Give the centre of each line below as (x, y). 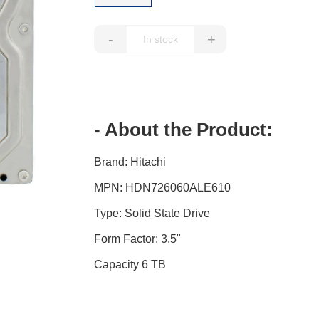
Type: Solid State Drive (152, 214)
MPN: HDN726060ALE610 (163, 188)
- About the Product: (184, 130)
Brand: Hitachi (130, 162)
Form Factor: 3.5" (138, 239)
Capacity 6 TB (130, 265)
